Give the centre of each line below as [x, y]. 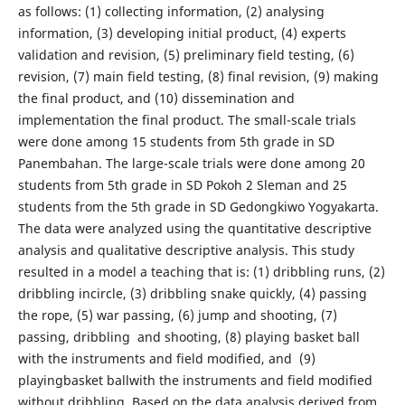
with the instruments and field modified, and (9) [166, 359]
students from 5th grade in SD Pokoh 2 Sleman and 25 [182, 185]
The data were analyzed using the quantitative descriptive [194, 229]
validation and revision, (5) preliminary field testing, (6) [186, 55]
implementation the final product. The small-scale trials [187, 120]
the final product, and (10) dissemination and [156, 99]
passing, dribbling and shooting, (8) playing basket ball [188, 337]
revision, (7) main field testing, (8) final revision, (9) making [198, 77]
